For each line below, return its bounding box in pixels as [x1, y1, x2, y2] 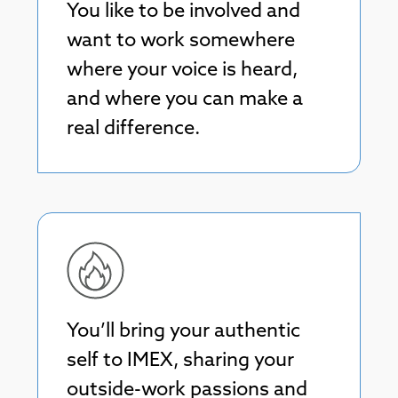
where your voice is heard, [67, 60, 298, 81]
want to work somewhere [67, 30, 295, 52]
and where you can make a [67, 89, 303, 110]
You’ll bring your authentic [67, 321, 300, 342]
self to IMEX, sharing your [67, 350, 294, 371]
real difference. [67, 118, 200, 139]
